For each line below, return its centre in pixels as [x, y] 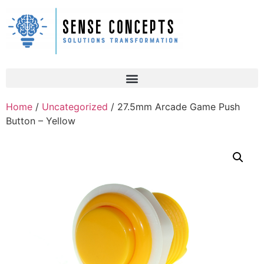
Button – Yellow [41, 121]
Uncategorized [75, 107]
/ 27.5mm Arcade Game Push [174, 107]
